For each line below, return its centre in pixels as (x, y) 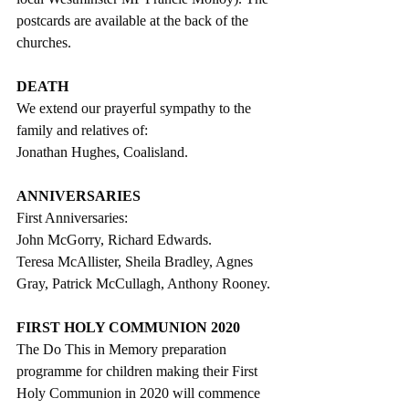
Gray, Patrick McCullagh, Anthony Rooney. (143, 283)
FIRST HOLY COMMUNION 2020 (128, 327)
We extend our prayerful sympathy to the (136, 108)
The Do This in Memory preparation (123, 349)
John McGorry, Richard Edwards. (114, 239)
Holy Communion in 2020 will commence (140, 393)
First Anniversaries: (72, 217)
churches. (44, 42)
